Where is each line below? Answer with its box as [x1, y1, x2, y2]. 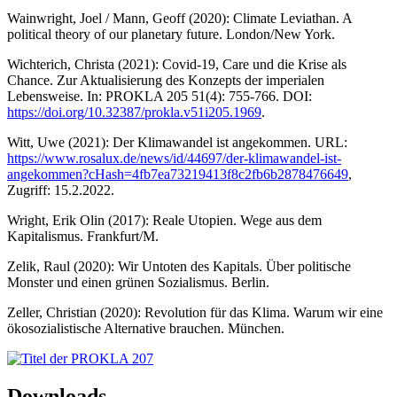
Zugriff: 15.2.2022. [7, 182, 114, 198]
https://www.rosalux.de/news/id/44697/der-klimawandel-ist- [7, 150, 341, 166]
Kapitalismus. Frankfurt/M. [7, 228, 159, 244]
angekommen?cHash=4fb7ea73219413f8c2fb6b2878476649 [7, 166, 348, 182]
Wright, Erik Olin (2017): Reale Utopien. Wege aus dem [7, 212, 322, 228]
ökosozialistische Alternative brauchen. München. [7, 320, 284, 336]
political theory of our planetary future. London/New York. [7, 26, 335, 42]
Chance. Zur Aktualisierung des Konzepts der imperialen [7, 72, 324, 88]
